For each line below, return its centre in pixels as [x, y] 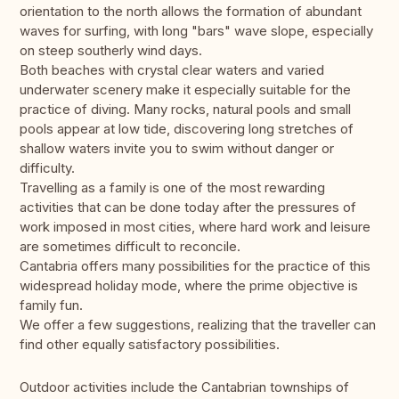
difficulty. [47, 168]
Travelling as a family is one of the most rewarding [172, 188]
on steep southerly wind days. [111, 51]
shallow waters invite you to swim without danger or [177, 149]
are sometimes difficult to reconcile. [130, 247]
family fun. [51, 305]
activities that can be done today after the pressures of [188, 208]
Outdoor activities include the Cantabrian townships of [184, 387]
